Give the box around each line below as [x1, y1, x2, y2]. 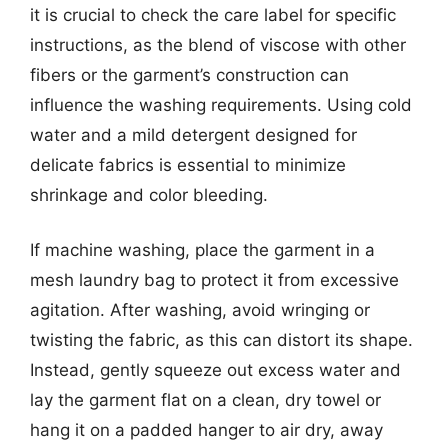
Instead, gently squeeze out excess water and [30, 360, 401, 380]
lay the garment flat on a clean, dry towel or [30, 390, 381, 410]
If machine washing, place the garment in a [30, 240, 375, 260]
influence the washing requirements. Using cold [30, 94, 412, 115]
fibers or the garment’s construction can [30, 64, 349, 85]
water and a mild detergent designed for [30, 124, 357, 145]
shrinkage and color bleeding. [30, 184, 268, 205]
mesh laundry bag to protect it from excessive [30, 270, 399, 290]
